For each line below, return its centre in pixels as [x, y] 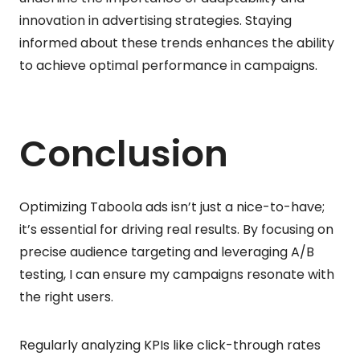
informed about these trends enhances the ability [177, 43]
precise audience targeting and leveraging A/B [167, 252]
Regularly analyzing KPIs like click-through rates [170, 345]
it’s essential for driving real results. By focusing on [176, 229]
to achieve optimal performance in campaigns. [168, 65]
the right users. [66, 297]
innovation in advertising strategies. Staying [155, 20]
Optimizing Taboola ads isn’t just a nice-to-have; [172, 207]
